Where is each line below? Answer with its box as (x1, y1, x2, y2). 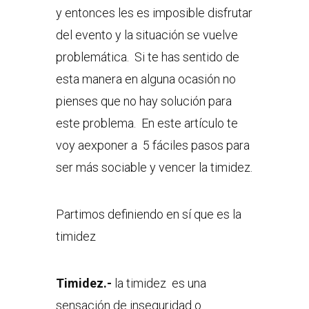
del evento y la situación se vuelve (55, 28, 238, 43)
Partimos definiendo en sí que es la (55, 207, 241, 222)
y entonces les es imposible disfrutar (55, 6, 252, 21)
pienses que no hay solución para (55, 94, 232, 109)
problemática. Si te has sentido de (55, 50, 239, 65)
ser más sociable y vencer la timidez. (55, 160, 252, 175)
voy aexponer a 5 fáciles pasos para (55, 138, 250, 153)
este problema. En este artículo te (55, 116, 238, 131)
